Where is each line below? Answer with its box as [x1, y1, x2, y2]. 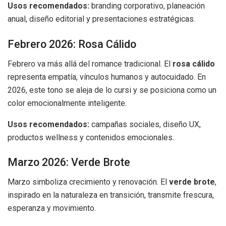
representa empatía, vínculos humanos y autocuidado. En [8, 72, 206, 82]
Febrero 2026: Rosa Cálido [8, 38, 136, 50]
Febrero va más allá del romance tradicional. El [8, 59, 173, 69]
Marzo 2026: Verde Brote [8, 156, 130, 169]
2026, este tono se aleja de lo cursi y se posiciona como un [8, 85, 216, 95]
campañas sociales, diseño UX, [89, 119, 201, 129]
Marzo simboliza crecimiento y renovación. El [8, 177, 169, 187]
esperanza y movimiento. [8, 203, 96, 213]
